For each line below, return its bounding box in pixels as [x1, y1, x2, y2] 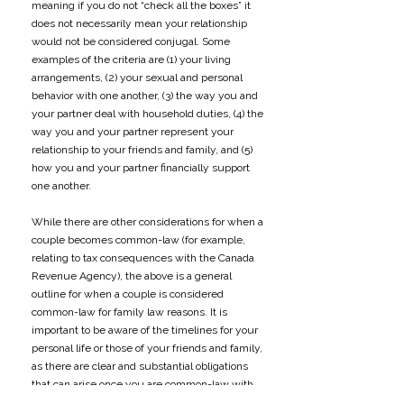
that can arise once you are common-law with [32, 378, 253, 390]
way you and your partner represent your [32, 125, 234, 138]
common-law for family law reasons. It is [32, 306, 227, 318]
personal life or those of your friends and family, [32, 342, 262, 354]
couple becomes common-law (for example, [32, 234, 245, 246]
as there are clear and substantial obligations [32, 360, 248, 372]
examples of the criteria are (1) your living [32, 53, 231, 66]
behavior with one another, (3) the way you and [32, 89, 258, 102]
